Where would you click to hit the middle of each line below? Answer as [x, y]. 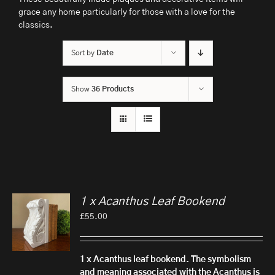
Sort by [83, 53]
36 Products [112, 89]
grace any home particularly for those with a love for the [127, 13]
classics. [36, 25]
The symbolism [221, 260]
